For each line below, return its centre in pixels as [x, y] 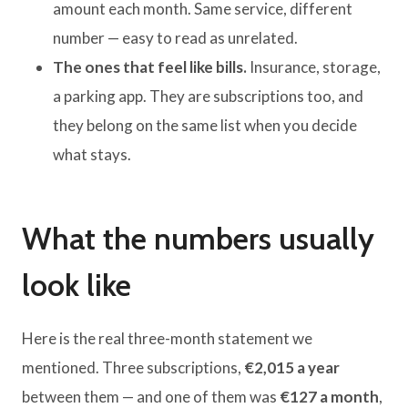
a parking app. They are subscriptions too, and [208, 97]
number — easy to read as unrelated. [175, 38]
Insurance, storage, [314, 67]
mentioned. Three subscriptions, [133, 368]
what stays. [92, 155]
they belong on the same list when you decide [205, 126]
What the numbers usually [198, 239]
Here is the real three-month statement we [167, 339]
